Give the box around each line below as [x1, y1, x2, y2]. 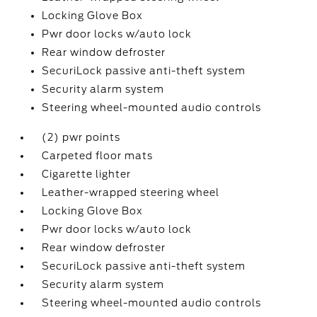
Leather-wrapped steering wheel [42, 187, 220, 198]
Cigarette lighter [42, 168, 132, 180]
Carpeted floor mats [42, 150, 154, 161]
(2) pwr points [42, 132, 121, 143]
